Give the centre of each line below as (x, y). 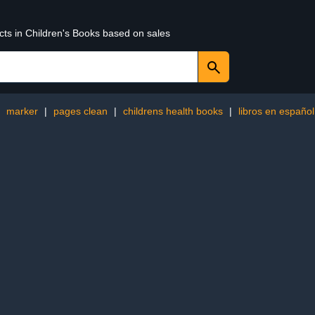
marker (22, 111)
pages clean (81, 111)
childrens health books (173, 111)
